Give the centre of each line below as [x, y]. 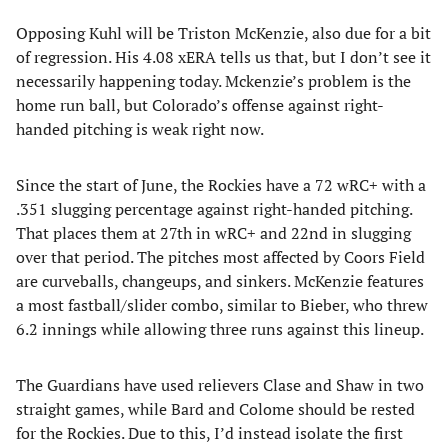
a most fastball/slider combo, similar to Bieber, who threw [222, 305]
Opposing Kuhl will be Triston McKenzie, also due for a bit [223, 33]
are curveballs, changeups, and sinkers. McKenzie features [220, 281]
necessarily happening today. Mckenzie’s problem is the [213, 81]
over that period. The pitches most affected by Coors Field [220, 257]
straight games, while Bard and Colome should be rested [215, 409]
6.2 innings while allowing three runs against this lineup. [220, 329]
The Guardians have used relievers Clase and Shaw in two [220, 385]
